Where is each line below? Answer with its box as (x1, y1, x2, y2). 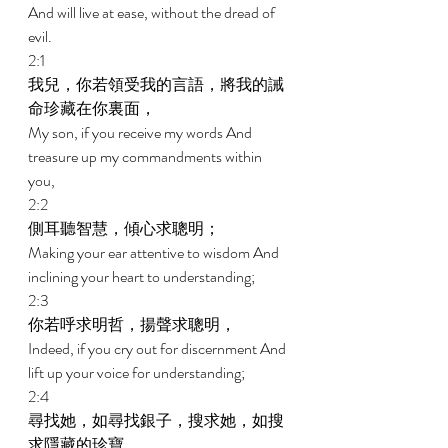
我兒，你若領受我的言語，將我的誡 (28, 73, 284, 96)
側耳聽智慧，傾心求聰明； (28, 217, 223, 240)
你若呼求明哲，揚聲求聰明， (28, 313, 239, 336)
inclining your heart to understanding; (28, 265, 258, 288)
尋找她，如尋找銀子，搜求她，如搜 (28, 409, 284, 432)
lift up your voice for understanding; (28, 361, 248, 384)
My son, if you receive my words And (28, 121, 255, 144)
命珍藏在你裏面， (28, 97, 159, 120)
